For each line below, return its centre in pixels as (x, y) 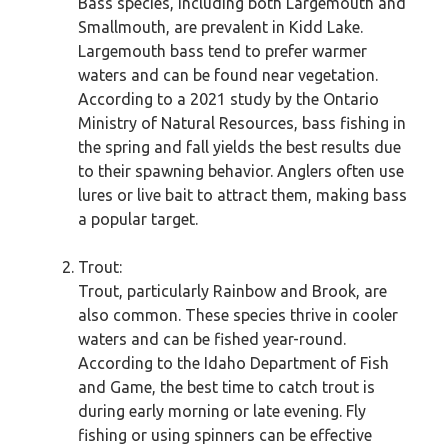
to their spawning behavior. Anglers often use (241, 171)
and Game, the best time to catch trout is (226, 387)
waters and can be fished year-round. (212, 339)
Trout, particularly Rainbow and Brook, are (232, 291)
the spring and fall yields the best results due (239, 147)
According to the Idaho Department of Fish (233, 363)
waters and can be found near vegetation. (228, 75)
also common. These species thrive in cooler (238, 315)
